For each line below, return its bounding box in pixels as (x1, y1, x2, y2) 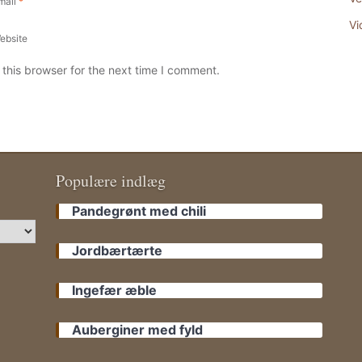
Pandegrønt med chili (72, 203, 206, 219)
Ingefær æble (72, 282, 157, 298)
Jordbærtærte (72, 242, 162, 259)
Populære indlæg (56, 170, 166, 192)
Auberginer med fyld (72, 322, 203, 338)
